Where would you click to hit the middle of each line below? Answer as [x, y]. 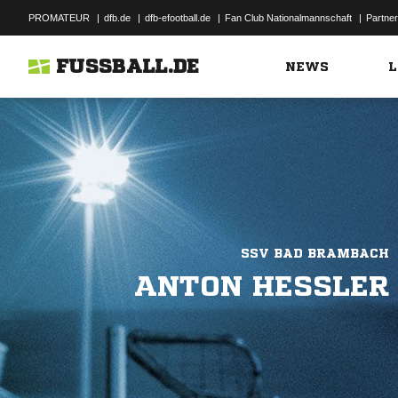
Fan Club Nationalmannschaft [288, 18]
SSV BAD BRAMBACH [315, 253]
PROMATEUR [59, 18]
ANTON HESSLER [251, 286]
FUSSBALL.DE [128, 67]
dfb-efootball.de [178, 18]
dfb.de [117, 18]
